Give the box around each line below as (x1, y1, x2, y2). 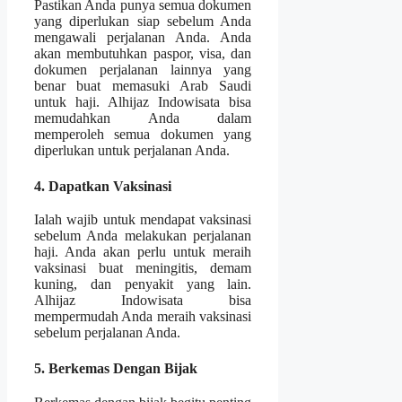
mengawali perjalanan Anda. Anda (34, 29, 252, 45)
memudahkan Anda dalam (34, 109, 252, 126)
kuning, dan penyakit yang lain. (34, 276, 252, 293)
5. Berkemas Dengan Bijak (34, 361, 197, 377)
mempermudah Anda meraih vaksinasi (34, 309, 252, 325)
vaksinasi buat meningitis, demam (34, 260, 252, 276)
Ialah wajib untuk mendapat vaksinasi (34, 212, 252, 228)
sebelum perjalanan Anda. (34, 325, 180, 341)
